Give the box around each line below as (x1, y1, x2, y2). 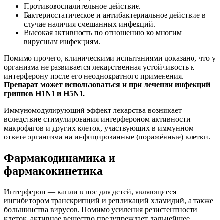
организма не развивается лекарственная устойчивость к (4, 62, 194, 71)
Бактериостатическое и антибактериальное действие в (24, 10, 206, 19)
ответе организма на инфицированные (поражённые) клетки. (4, 132, 210, 141)
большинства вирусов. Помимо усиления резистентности (4, 205, 197, 214)
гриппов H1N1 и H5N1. (4, 89, 85, 98)
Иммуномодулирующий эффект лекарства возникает (4, 106, 182, 114)
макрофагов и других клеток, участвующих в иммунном (4, 123, 193, 132)
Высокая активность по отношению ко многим (24, 28, 182, 37)
